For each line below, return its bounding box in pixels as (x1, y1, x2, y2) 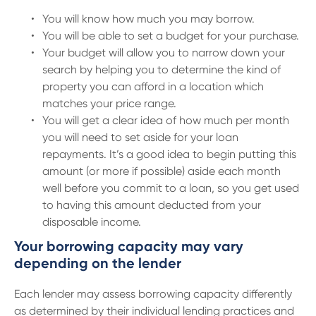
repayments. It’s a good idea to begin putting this (42, 147, 296, 161)
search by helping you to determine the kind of (42, 63, 281, 76)
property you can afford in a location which (42, 80, 264, 93)
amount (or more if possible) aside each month (42, 164, 281, 178)
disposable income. (42, 215, 141, 229)
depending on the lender (14, 255, 181, 272)
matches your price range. (42, 97, 176, 110)
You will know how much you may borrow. (42, 12, 255, 25)
